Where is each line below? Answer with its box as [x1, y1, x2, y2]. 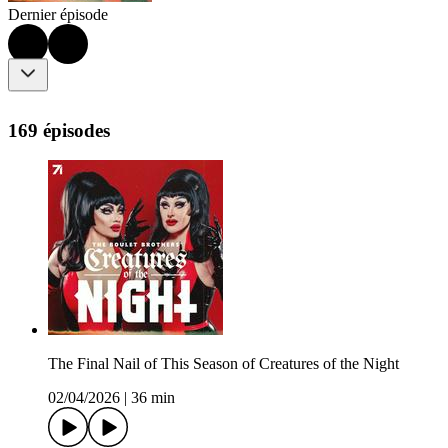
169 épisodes [8, 119, 110, 141]
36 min [131, 389, 175, 407]
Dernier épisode [8, 6, 108, 24]
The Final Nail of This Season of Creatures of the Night [48, 355, 399, 373]
